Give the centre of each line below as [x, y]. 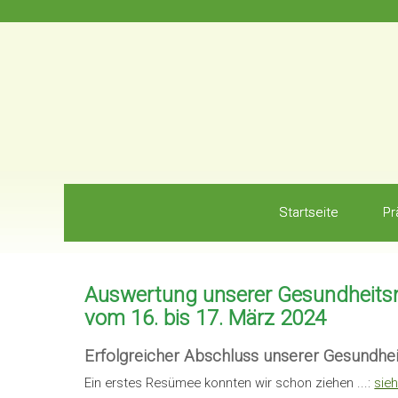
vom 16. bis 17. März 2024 [206, 318]
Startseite [308, 212]
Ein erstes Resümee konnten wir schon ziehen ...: [230, 382]
